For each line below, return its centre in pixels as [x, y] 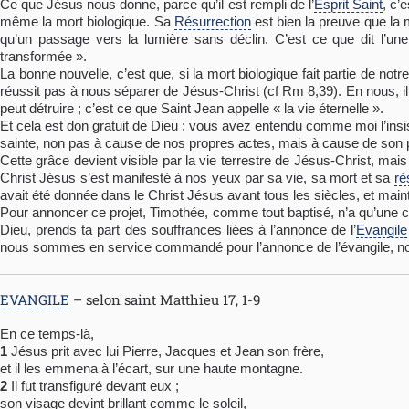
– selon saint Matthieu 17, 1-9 [165, 300]
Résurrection [212, 22]
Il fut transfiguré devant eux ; [93, 386]
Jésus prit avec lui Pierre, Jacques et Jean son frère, [166, 351]
